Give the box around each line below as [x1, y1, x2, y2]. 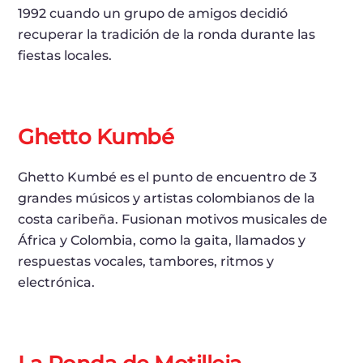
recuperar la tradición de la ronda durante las [18, 27, 316, 43]
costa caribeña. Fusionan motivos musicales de [18, 211, 328, 228]
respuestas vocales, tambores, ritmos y [18, 254, 275, 270]
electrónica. [18, 275, 96, 291]
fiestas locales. [18, 48, 113, 64]
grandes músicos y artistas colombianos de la [18, 190, 316, 207]
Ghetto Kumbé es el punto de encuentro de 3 [18, 169, 318, 186]
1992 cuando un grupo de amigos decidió [18, 6, 288, 22]
